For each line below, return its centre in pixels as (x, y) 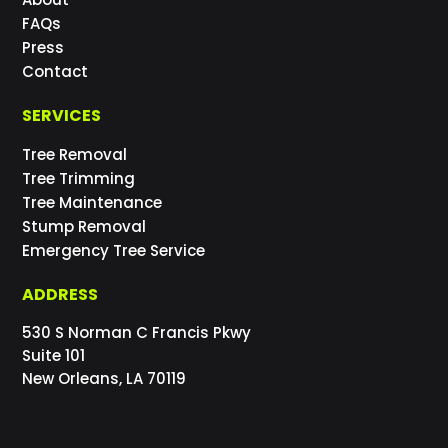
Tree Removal (75, 154)
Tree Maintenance (92, 202)
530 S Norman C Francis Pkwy (137, 332)
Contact (55, 71)
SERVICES (62, 115)
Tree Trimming (79, 178)
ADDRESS (60, 294)
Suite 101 (54, 355)
